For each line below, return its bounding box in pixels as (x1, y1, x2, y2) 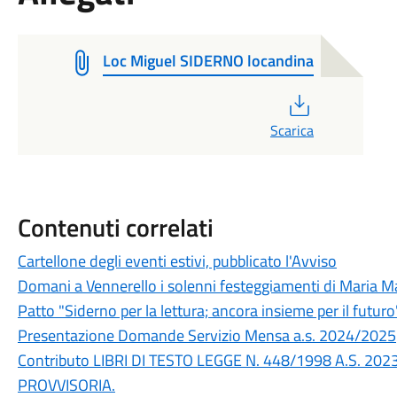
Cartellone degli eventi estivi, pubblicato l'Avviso (17, 249, 337, 273)
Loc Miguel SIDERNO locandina (102, 49, 314, 73)
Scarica (269, 120, 314, 141)
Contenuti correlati (17, 208, 214, 246)
